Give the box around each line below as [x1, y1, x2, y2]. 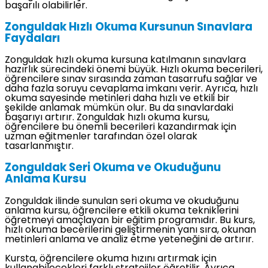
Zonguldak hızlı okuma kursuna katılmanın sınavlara [5, 56, 246, 66]
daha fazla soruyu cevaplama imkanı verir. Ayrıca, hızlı [5, 84, 258, 95]
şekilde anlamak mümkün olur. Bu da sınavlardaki [5, 103, 233, 114]
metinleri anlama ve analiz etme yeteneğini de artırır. [5, 234, 254, 245]
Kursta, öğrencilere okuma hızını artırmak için [5, 254, 217, 264]
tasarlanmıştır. [5, 142, 74, 152]
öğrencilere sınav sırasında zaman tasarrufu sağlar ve [5, 75, 257, 85]
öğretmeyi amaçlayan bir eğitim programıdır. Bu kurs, [5, 215, 255, 226]
